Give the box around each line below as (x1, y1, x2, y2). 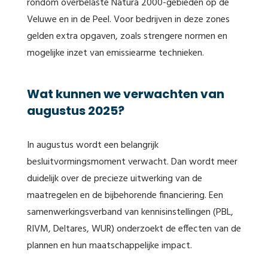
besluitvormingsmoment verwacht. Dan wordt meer (27, 154, 237, 170)
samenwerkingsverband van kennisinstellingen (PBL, (27, 205, 233, 220)
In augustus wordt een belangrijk (27, 138, 159, 153)
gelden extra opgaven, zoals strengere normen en (27, 29, 227, 44)
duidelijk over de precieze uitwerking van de (27, 171, 202, 187)
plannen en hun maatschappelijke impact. (27, 238, 192, 254)
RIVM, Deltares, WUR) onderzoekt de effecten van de (27, 221, 241, 237)
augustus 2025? (27, 102, 124, 119)
